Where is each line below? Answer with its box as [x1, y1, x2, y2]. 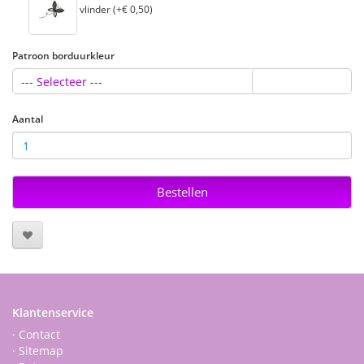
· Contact [12, 327, 60, 342]
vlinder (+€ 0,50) [77, 2, 153, 17]
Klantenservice [12, 305, 93, 320]
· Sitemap [12, 343, 63, 358]
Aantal [12, 112, 43, 126]
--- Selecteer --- [21, 74, 102, 89]
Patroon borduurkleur [12, 49, 115, 63]
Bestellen [156, 184, 208, 200]
